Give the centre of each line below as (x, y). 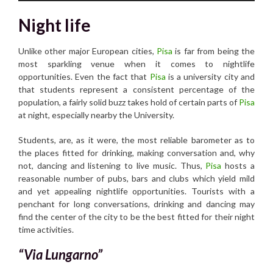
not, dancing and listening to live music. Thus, (112, 166)
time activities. (46, 230)
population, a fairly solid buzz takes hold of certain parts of (129, 102)
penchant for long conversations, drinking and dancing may (136, 204)
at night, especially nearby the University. (96, 115)
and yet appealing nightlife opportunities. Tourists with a (136, 191)
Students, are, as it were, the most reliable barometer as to (136, 140)
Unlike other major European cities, (87, 51)
